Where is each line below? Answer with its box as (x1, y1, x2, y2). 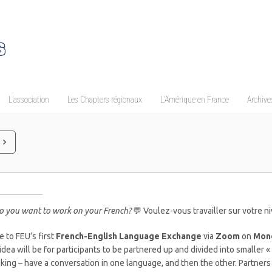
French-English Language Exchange (56, 231, 202, 241)
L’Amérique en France (160, 95, 229, 104)
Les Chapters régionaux (67, 95, 142, 104)
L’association (8, 95, 49, 104)
